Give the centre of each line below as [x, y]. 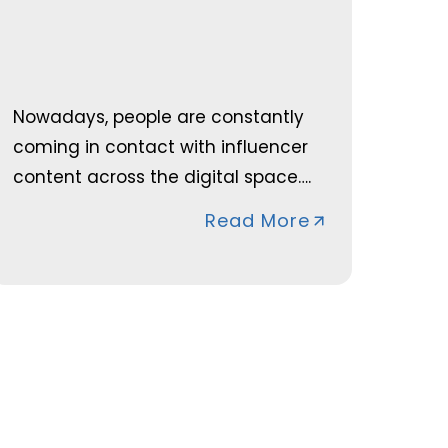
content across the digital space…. [162, 177]
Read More [257, 221]
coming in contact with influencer [161, 147]
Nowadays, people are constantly [159, 117]
